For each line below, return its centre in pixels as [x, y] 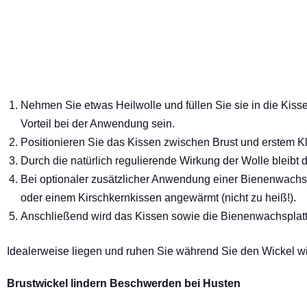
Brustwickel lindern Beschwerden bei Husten [124, 283]
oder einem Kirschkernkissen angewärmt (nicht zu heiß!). [160, 197]
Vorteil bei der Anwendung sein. [98, 123]
